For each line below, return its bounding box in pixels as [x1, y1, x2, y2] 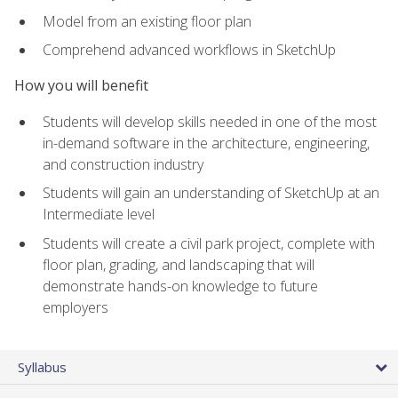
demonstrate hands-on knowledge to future [43, 275, 318, 296]
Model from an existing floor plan [43, 11, 251, 31]
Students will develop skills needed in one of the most [43, 111, 377, 131]
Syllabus [18, 358, 67, 377]
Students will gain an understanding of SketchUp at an [43, 183, 379, 203]
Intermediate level [43, 204, 155, 225]
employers [43, 297, 108, 317]
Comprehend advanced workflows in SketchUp [43, 40, 336, 60]
